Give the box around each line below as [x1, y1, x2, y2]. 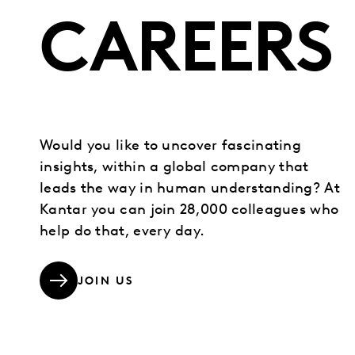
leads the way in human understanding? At [40, 181, 340, 197]
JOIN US [78, 275, 134, 288]
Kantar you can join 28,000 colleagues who [40, 203, 339, 219]
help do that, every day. [40, 224, 205, 240]
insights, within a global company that [40, 160, 309, 176]
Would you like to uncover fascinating [40, 139, 302, 155]
